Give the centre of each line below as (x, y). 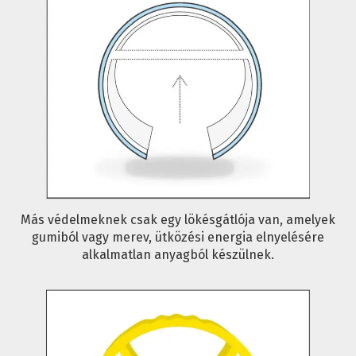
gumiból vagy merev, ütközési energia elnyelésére (178, 238)
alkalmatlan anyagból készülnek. (178, 255)
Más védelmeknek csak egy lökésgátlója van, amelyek (178, 220)
